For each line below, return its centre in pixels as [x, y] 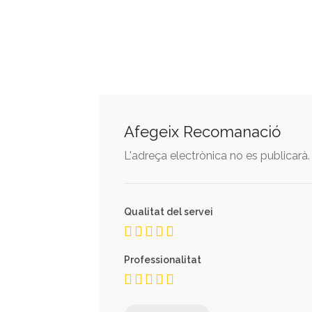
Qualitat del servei [169, 212]
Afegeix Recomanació [202, 132]
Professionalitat [163, 260]
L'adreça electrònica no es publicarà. [217, 156]
